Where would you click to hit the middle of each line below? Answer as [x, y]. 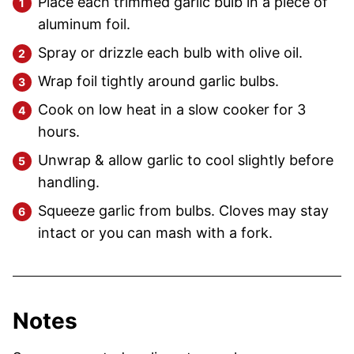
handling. [69, 182]
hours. [59, 131]
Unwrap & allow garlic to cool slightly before [186, 160]
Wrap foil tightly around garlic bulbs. [158, 81]
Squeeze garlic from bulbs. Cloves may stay [183, 210]
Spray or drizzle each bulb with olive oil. [170, 52]
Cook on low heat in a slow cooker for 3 [172, 109]
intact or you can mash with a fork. [155, 232]
